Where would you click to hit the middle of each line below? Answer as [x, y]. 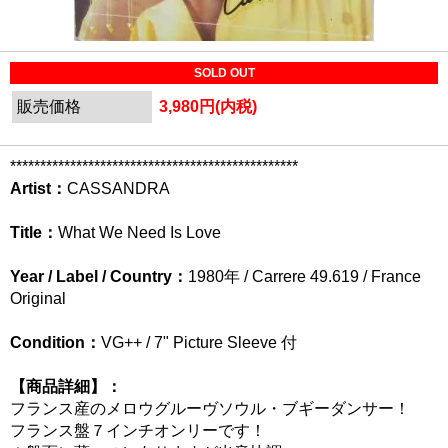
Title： [34, 232]
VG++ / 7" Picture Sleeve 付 [199, 342]
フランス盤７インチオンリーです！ [138, 430]
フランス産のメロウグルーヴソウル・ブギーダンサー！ [210, 408]
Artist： [38, 188]
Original [38, 298]
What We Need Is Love [139, 232]
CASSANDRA [118, 188]
